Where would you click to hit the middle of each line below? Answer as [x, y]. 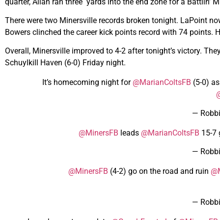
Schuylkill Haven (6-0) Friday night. [65, 63]
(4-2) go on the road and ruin [159, 171]
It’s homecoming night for [87, 82]
